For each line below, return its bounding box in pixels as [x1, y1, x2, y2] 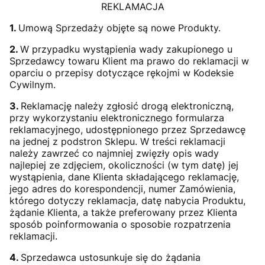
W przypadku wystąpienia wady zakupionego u [20, 43, 232, 55]
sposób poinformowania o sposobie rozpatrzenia [9, 218, 231, 230]
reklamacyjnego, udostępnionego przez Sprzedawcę [9, 124, 245, 135]
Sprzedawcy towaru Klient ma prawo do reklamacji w [9, 55, 249, 67]
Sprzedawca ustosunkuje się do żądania [21, 251, 201, 263]
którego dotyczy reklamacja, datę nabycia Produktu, [9, 195, 245, 206]
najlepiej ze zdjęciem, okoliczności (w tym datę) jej [9, 159, 238, 171]
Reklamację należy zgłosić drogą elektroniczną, [21, 100, 234, 112]
